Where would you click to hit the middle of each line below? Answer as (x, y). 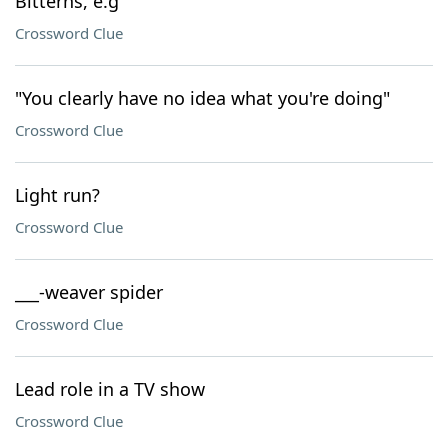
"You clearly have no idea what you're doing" (202, 98)
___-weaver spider (89, 292)
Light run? (57, 195)
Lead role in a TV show (110, 389)
